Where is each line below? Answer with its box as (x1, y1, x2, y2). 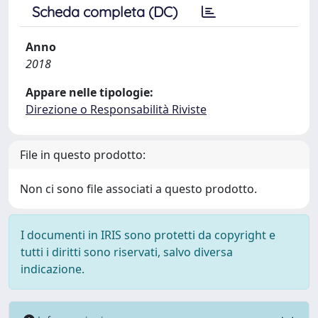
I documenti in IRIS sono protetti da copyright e (21, 227, 275, 243)
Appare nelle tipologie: (26, 84, 153, 100)
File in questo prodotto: (20, 147, 146, 163)
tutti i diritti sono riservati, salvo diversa (21, 244, 233, 260)
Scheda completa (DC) (32, 3, 177, 21)
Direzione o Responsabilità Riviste (26, 102, 207, 117)
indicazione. (21, 261, 84, 277)
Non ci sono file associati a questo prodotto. (20, 181, 257, 197)
